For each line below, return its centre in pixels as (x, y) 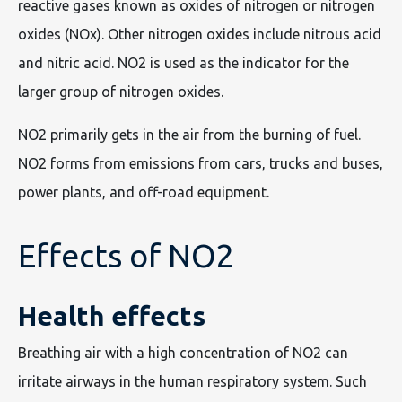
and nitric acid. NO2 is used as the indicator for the (184, 63)
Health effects (112, 316)
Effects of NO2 (126, 256)
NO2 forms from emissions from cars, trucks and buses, (201, 164)
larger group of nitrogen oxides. (121, 92)
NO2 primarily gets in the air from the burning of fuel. (189, 135)
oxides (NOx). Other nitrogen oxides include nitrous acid (200, 35)
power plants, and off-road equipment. (144, 192)
